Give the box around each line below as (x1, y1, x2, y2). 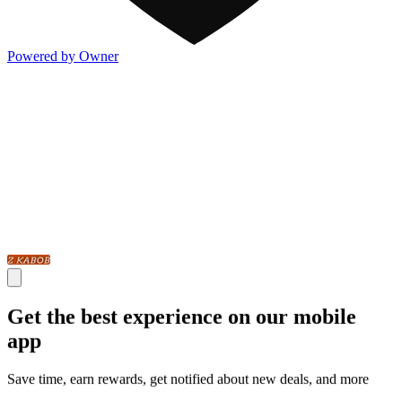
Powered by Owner (7, 48, 118, 64)
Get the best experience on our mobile (7, 304, 356, 328)
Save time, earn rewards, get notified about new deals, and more (7, 371, 369, 387)
